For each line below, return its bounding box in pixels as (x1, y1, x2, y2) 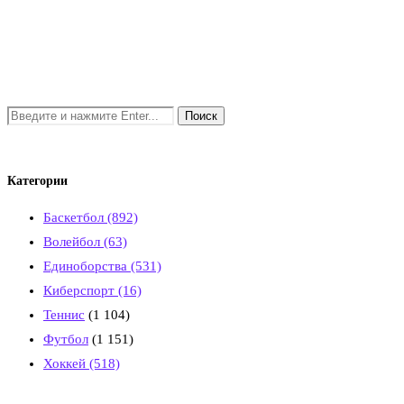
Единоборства (43, 258, 131, 273)
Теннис (43, 307, 85, 322)
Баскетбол (43, 209, 107, 225)
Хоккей (43, 355, 89, 371)
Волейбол (43, 234, 104, 249)
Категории (7, 173, 68, 188)
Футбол (43, 331, 88, 346)
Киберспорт (43, 282, 118, 298)
